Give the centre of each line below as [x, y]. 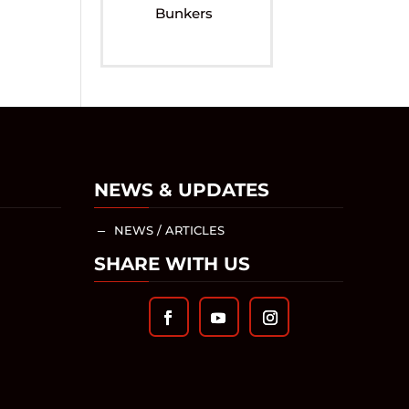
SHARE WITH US [172, 263]
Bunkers [184, 14]
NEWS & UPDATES [182, 189]
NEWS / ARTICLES [169, 230]
